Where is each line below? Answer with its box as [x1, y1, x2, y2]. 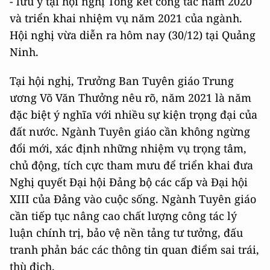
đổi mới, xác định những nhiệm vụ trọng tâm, [10, 141, 246, 156]
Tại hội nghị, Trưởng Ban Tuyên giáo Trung [10, 74, 234, 89]
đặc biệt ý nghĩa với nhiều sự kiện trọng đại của [10, 107, 257, 122]
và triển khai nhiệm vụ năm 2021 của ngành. [10, 11, 242, 26]
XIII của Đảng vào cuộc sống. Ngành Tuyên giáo [10, 192, 256, 207]
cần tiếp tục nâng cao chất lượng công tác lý [10, 209, 237, 224]
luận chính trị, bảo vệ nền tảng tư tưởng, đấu [10, 225, 243, 240]
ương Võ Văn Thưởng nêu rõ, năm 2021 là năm [10, 90, 251, 105]
